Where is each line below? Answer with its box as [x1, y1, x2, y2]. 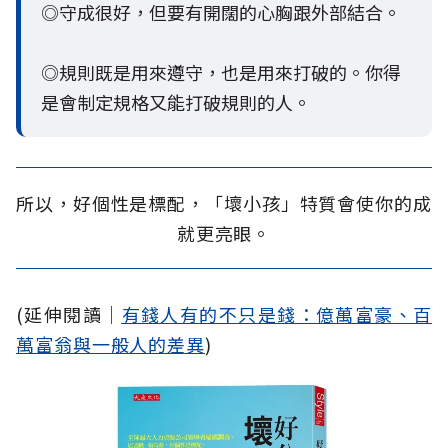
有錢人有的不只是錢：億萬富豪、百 [121, 301, 433, 328]
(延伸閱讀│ [16, 301, 122, 328]
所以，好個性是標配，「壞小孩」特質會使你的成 [16, 190, 432, 217]
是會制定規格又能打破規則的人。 [41, 89, 311, 116]
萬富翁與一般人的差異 [16, 331, 205, 358]
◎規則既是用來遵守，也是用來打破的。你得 [41, 59, 401, 86]
